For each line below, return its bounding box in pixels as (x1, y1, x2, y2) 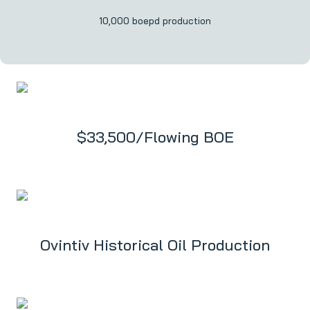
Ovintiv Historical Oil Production (40, 235, 270, 255)
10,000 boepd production (99, 15, 211, 26)
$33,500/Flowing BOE (76, 127, 234, 147)
